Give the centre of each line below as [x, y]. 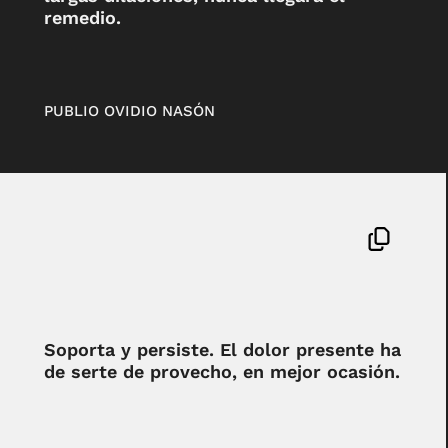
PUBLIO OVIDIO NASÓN [129, 111]
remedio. [82, 17]
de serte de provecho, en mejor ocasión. [221, 371]
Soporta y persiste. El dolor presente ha [222, 349]
